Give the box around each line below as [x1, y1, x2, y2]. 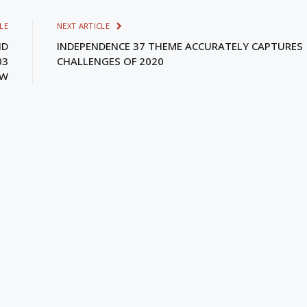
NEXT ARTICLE [57, 20, 112, 31]
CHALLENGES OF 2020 [57, 53, 164, 68]
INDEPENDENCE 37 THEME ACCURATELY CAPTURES [57, 38, 303, 53]
